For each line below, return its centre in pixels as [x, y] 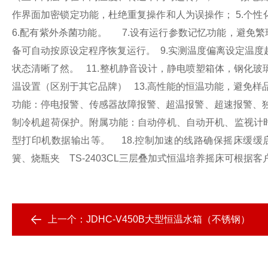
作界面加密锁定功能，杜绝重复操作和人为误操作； [123, 15]
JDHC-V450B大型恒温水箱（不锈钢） [168, 219]
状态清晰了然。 [46, 68]
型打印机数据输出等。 [61, 140]
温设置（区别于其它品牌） [70, 86]
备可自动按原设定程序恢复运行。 [84, 51]
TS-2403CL [94, 158]
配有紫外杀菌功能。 [63, 33]
